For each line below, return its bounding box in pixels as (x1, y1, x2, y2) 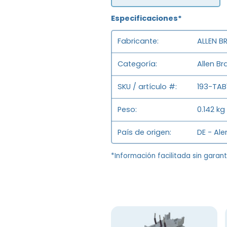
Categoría (118, 59, 156, 69)
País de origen (118, 127, 170, 138)
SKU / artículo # (118, 82, 176, 92)
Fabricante (118, 36, 158, 47)
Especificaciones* (111, 13, 182, 24)
